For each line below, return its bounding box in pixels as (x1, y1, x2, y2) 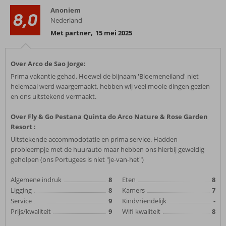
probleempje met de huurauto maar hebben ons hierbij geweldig (11, 145, 204, 154)
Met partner (50, 28, 91, 37)
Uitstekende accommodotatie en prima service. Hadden (11, 135, 178, 144)
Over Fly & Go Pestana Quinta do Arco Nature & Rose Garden (11, 112, 208, 121)
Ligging (11, 186, 32, 195)
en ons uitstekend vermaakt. (11, 92, 96, 101)
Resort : (11, 122, 36, 131)
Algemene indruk (11, 175, 62, 184)
